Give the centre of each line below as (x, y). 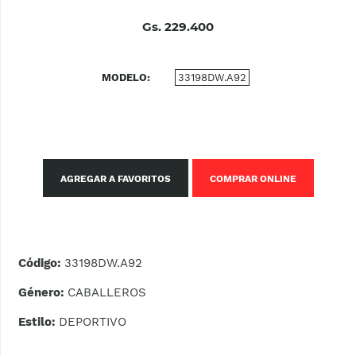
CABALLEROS (107, 293)
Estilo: (39, 322)
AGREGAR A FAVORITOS (115, 179)
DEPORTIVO (93, 322)
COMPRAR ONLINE (253, 179)
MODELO (125, 78)
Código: (42, 263)
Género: (43, 293)
